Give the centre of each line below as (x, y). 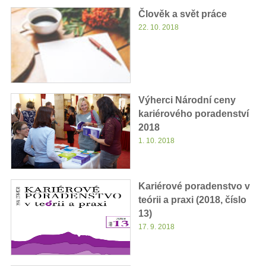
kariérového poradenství (193, 113)
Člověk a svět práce (182, 14)
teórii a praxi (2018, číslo (192, 199)
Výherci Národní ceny (187, 100)
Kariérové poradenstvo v (194, 186)
